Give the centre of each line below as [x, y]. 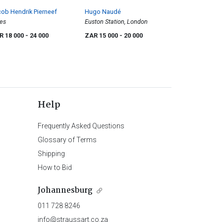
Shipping [51, 153]
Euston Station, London [116, 21]
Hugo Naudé [103, 11]
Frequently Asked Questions [81, 126]
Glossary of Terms [67, 139]
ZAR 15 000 [102, 35]
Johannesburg [65, 190]
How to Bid [55, 167]
